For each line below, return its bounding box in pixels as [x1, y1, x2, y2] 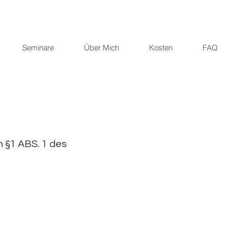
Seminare [22, 43, 54, 52]
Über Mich [84, 43, 119, 52]
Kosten [149, 43, 173, 52]
